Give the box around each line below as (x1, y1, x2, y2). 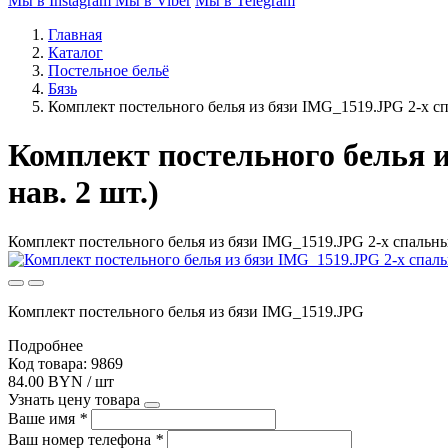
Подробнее (8, 336, 83, 354)
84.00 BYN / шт (8, 372, 114, 390)
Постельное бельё (48, 62, 169, 79)
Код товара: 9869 (8, 354, 123, 372)
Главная (48, 26, 102, 43)
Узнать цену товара (8, 390, 140, 408)
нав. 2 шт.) (8, 174, 159, 211)
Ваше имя (8, 409, 79, 427)
